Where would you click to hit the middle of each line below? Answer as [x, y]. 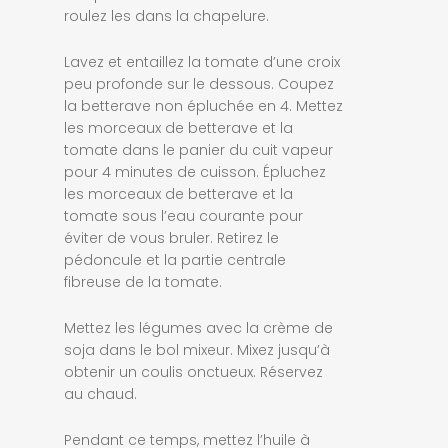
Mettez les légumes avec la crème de [198, 327]
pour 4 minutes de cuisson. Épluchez [195, 171]
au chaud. [100, 393]
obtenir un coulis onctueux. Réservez [193, 371]
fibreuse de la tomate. [143, 281]
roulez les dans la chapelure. [166, 15]
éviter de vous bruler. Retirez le [171, 237]
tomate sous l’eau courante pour [183, 215]
